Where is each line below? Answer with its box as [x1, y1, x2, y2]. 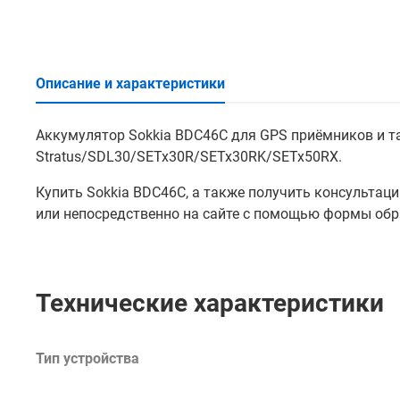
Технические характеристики [36, 288, 384, 318]
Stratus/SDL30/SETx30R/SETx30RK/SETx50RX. [36, 148, 342, 165]
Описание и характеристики [36, 75, 225, 92]
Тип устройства [36, 350, 139, 367]
